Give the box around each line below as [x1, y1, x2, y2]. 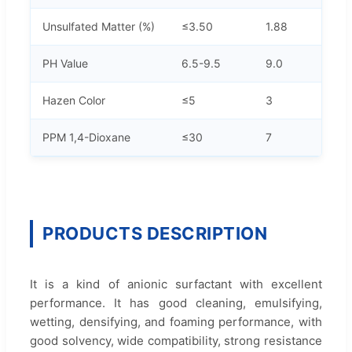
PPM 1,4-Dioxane [42, 130, 130, 144]
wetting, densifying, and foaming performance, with [30, 313, 322, 329]
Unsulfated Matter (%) [42, 19, 155, 33]
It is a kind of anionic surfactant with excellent [30, 276, 322, 291]
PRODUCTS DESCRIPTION [42, 222, 267, 244]
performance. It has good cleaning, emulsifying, [30, 295, 322, 310]
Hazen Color [42, 93, 105, 107]
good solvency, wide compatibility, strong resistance [30, 332, 322, 348]
